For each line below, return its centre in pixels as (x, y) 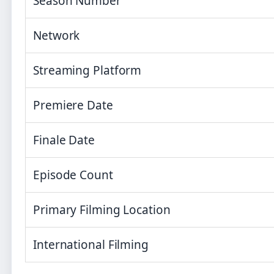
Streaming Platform (87, 71)
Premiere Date (73, 106)
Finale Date (64, 140)
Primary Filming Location (102, 210)
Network (57, 36)
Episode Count (73, 175)
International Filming (91, 245)
